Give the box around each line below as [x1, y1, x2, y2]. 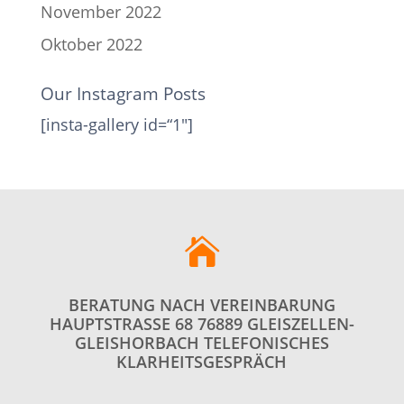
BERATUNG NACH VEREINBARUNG [68, 294, 335, 316]
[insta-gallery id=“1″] [40, 114, 193, 135]
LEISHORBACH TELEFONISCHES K [74, 332, 329, 353]
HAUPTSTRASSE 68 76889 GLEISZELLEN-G [49, 313, 354, 335]
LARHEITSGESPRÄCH [116, 351, 288, 372]
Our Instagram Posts [40, 82, 206, 106]
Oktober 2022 [40, 33, 142, 55]
